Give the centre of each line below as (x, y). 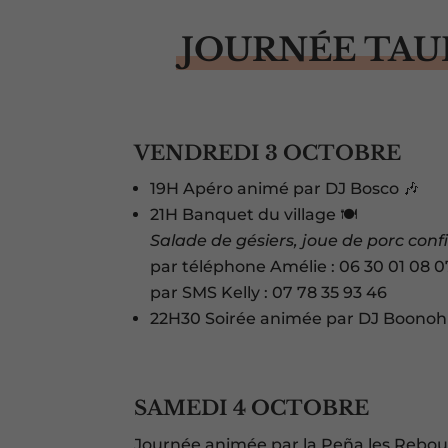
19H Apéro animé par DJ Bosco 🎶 (285, 189)
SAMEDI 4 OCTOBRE (252, 408)
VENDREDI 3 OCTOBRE (268, 153)
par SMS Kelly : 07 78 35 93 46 (269, 293)
